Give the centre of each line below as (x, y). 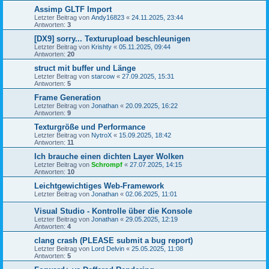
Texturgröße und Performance (90, 127)
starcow (103, 76)
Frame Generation (68, 98)
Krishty (101, 47)
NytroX (101, 135)
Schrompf (107, 165)
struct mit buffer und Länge (85, 68)
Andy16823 (108, 17)
